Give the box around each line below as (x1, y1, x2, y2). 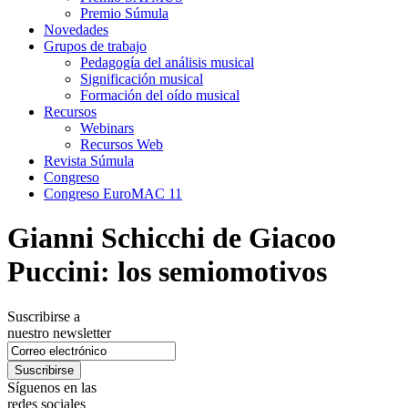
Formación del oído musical (80, 87, 240, 103)
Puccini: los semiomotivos (7, 255, 327, 289)
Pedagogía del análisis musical (80, 55, 254, 70)
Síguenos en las (7, 379, 97, 395)
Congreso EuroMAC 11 (44, 186, 182, 201)
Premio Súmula (80, 5, 168, 21)
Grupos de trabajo (44, 38, 147, 54)
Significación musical (80, 71, 203, 87)
